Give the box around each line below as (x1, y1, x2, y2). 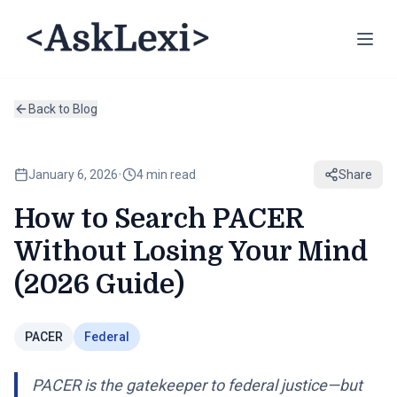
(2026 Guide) (14, 269, 184, 300)
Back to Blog (28, 102, 97, 116)
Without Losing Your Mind (14, 237, 368, 267)
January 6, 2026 (28, 167, 118, 182)
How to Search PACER (14, 204, 304, 234)
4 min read (136, 167, 196, 182)
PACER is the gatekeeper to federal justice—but (32, 376, 362, 394)
